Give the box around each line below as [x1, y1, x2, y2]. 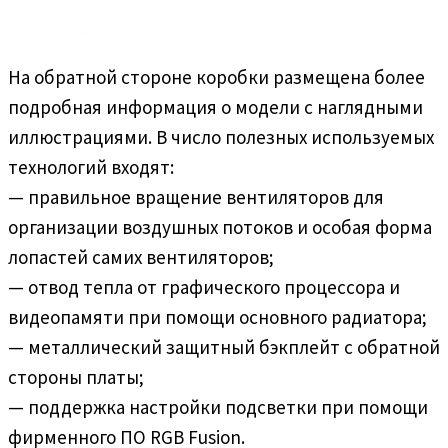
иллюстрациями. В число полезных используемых [8, 124, 434, 149]
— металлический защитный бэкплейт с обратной [8, 334, 440, 359]
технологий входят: [8, 154, 174, 179]
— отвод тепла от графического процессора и [8, 274, 400, 299]
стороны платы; [8, 364, 144, 389]
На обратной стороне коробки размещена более [8, 64, 425, 89]
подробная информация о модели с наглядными [8, 94, 423, 119]
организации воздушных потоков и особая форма [8, 214, 432, 239]
